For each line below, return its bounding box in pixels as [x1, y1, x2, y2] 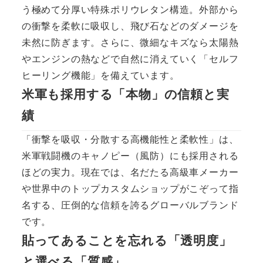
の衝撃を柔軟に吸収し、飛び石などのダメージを [21, 19, 239, 33]
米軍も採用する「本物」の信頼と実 [21, 85, 230, 103]
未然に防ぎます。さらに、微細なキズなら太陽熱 [21, 35, 239, 49]
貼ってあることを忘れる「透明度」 [21, 231, 232, 248]
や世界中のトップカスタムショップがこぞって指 [21, 181, 239, 195]
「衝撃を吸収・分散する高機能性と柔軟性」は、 [21, 131, 239, 146]
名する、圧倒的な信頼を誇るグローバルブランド [21, 197, 239, 211]
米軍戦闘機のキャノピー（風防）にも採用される [21, 148, 239, 162]
